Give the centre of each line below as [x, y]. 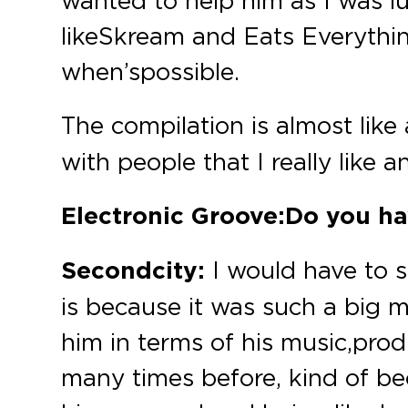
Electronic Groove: [173, 216]
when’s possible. [151, 71]
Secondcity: [133, 270]
